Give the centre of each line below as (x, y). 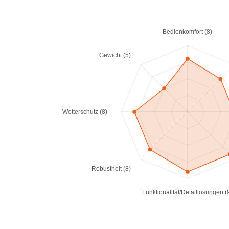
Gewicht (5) (115, 55)
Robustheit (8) (111, 169)
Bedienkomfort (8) (188, 31)
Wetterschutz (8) (85, 112)
